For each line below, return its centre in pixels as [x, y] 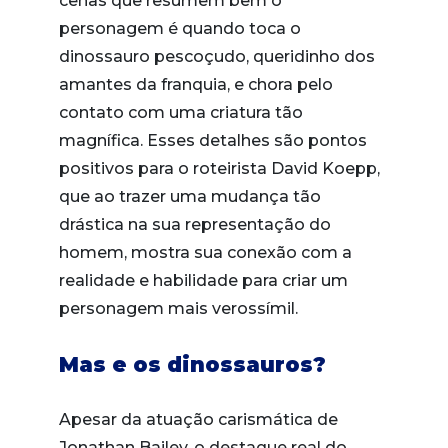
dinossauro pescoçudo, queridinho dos [217, 56]
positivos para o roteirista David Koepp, [219, 168]
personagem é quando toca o [180, 28]
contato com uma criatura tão [181, 112]
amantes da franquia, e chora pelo [196, 84]
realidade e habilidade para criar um [203, 280]
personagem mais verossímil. [180, 308]
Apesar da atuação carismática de [198, 419]
